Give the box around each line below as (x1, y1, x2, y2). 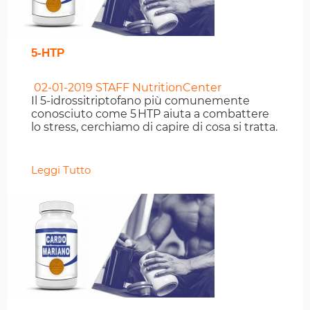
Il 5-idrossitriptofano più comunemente (31, 94, 250, 108)
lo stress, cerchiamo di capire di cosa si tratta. (31, 120, 277, 134)
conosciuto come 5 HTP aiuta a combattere (31, 107, 269, 121)
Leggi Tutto (31, 163, 91, 177)
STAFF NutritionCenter (93, 81, 221, 95)
